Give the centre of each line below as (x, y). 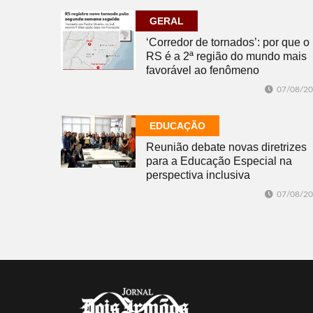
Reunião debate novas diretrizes (226, 147)
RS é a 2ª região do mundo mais (226, 57)
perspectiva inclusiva (198, 175)
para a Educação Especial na (219, 161)
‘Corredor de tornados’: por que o (228, 43)
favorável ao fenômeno (203, 71)
